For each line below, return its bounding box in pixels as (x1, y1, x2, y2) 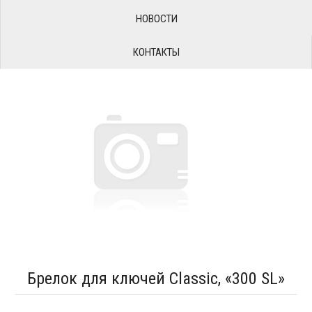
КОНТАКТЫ (132, 46, 180, 58)
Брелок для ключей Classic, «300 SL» (27, 269, 285, 288)
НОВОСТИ (135, 13, 178, 25)
